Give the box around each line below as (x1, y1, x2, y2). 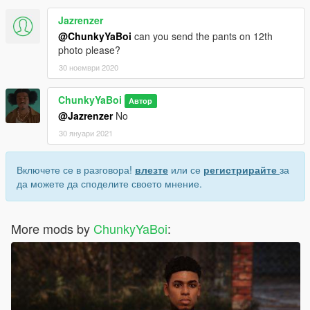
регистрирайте (203, 163, 280, 177)
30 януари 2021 (59, 127, 113, 139)
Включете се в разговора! (17, 163, 135, 177)
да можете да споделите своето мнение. (17, 176, 202, 191)
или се (168, 163, 203, 177)
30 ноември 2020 (59, 62, 118, 73)
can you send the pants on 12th (131, 29, 273, 44)
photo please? (58, 43, 120, 57)
